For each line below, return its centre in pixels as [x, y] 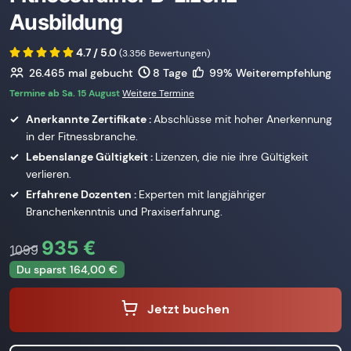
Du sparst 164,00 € [67, 270]
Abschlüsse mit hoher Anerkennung [243, 119]
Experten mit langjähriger [202, 195]
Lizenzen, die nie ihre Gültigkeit [232, 157]
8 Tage [170, 72]
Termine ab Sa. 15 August [66, 94]
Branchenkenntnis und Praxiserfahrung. [124, 212]
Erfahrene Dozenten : [82, 195]
